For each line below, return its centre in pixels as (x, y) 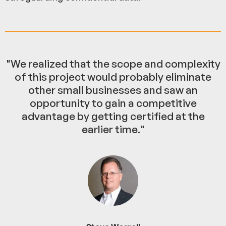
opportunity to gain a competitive (113, 103)
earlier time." (113, 129)
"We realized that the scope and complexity (113, 64)
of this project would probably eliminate (113, 77)
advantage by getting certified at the (113, 116)
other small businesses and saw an (113, 90)
